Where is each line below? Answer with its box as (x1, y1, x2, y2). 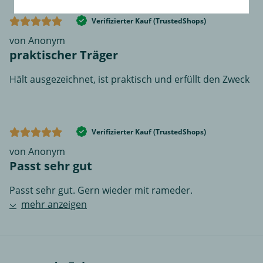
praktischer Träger (9, 47, 118, 63)
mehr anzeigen (21, 198, 87, 211)
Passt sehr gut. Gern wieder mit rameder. (9, 184, 193, 197)
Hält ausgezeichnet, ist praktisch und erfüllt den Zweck (9, 73, 249, 86)
